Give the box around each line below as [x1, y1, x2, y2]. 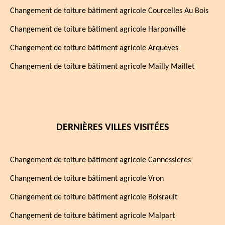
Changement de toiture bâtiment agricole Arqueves [10, 44, 178, 52]
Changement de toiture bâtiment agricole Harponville [10, 26, 186, 34]
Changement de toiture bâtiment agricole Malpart [10, 212, 175, 220]
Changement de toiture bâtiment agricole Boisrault [10, 193, 177, 201]
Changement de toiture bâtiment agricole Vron [10, 175, 164, 183]
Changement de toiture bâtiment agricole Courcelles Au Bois [10, 7, 208, 15]
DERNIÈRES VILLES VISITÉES [56, 123, 169, 133]
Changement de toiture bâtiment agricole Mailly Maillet [10, 63, 194, 71]
